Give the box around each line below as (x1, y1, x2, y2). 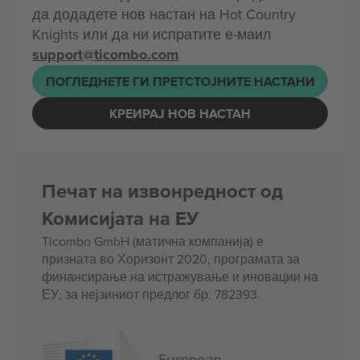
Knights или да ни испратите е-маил (32, 24, 272, 44)
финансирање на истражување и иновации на (42, 268, 318, 285)
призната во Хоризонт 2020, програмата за (42, 250, 300, 268)
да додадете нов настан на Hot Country (32, 4, 296, 24)
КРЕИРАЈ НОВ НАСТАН (109, 104, 251, 123)
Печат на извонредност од (42, 177, 283, 205)
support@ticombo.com (32, 44, 178, 65)
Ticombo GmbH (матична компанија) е (42, 232, 264, 250)
